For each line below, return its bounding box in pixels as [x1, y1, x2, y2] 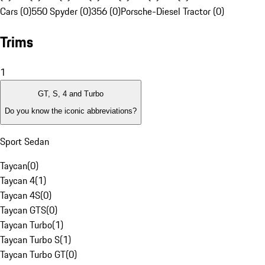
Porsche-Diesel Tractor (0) [121, 4, 224, 19]
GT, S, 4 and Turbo [38, 89, 104, 99]
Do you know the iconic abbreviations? [5, 106, 137, 115]
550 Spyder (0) [31, 4, 91, 19]
